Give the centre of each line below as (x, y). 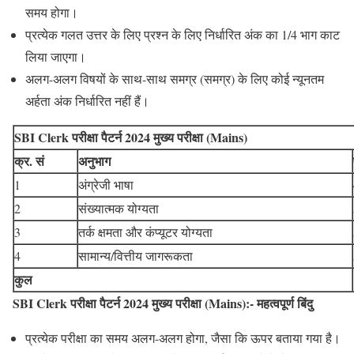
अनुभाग (94, 160)
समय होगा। (52, 12)
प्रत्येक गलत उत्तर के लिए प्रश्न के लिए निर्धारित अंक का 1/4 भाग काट (183, 34)
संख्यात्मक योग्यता (119, 208)
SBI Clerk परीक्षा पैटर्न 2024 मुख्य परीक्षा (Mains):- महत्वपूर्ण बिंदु (163, 303)
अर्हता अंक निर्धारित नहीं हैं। (87, 100)
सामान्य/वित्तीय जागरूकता (136, 255)
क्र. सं (29, 160)
